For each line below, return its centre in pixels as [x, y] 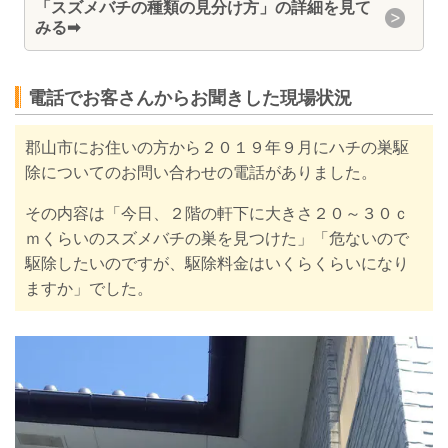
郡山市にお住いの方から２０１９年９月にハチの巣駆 [217, 148]
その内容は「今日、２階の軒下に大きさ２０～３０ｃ [217, 214]
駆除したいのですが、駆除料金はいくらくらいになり [217, 264]
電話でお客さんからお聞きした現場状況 [190, 98]
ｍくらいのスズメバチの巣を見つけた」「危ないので [217, 239]
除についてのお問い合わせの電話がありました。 [201, 173]
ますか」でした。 [89, 289]
